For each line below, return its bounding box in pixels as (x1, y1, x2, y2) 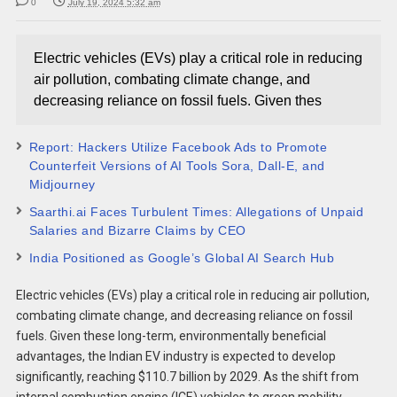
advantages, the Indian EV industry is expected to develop (15, 348, 336, 363)
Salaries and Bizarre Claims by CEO (28, 222, 246, 237)
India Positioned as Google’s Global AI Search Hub (28, 250, 335, 265)
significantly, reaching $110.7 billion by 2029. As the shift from (15, 369, 359, 384)
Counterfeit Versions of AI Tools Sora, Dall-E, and (28, 158, 325, 173)
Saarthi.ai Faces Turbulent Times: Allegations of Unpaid (28, 204, 364, 219)
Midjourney (28, 176, 96, 191)
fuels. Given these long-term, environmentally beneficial (15, 328, 326, 343)
